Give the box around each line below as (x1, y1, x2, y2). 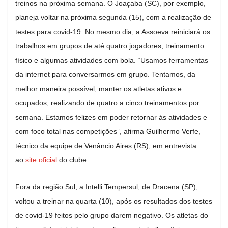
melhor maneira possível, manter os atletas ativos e (15, 84, 182, 93)
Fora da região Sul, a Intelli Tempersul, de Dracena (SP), (15, 182, 198, 191)
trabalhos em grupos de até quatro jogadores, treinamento (15, 41, 204, 50)
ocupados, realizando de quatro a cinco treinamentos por (15, 98, 199, 107)
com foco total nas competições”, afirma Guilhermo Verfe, (15, 127, 203, 135)
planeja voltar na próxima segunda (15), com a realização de (15, 13, 211, 21)
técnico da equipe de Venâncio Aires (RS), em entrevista (15, 141, 196, 150)
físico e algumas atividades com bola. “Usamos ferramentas (15, 55, 208, 64)
